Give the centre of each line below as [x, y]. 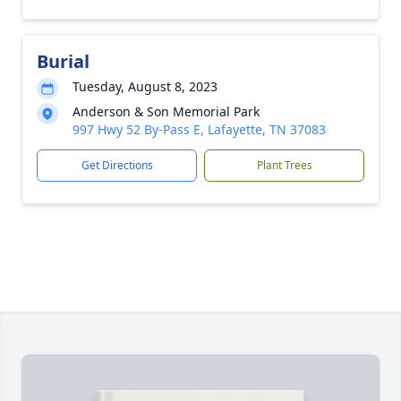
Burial [63, 61]
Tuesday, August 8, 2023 [145, 86]
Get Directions [117, 165]
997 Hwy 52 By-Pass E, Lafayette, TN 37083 [199, 129]
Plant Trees [284, 165]
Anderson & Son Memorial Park [166, 111]
